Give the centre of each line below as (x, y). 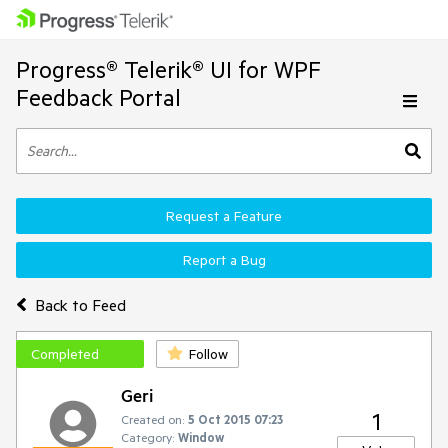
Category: (147, 437)
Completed (65, 354)
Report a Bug (224, 260)
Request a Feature (224, 216)
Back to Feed (80, 304)
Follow (208, 354)
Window (201, 437)
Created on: (152, 419)
